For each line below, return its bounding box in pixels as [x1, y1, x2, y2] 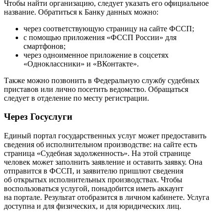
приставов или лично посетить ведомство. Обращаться [4, 85, 188, 93]
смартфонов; [23, 42, 66, 50]
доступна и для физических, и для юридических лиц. [4, 202, 181, 211]
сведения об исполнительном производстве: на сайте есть [4, 140, 197, 149]
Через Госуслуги [4, 111, 72, 122]
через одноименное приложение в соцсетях [23, 50, 169, 59]
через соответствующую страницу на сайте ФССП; [23, 24, 194, 33]
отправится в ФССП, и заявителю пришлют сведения [4, 167, 183, 175]
